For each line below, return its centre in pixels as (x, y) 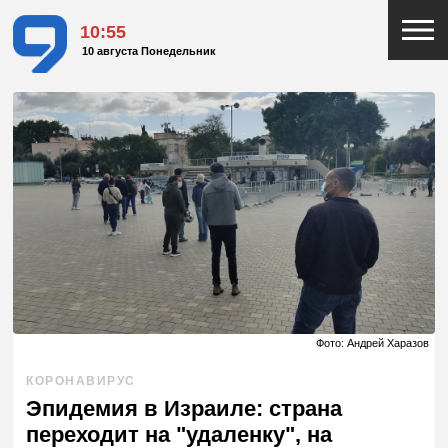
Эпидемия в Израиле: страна (184, 408)
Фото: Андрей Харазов (372, 343)
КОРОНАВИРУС (81, 380)
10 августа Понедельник (149, 51)
